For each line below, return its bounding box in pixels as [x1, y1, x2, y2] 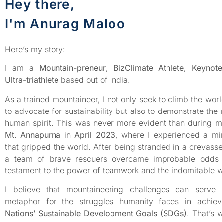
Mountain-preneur [39, 63, 106, 73]
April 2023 [74, 129, 115, 140]
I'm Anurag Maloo [5, 16, 125, 31]
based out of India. [58, 75, 130, 85]
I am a [5, 63, 39, 73]
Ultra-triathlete [5, 75, 58, 85]
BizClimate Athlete [113, 63, 184, 73]
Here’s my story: [5, 44, 65, 54]
